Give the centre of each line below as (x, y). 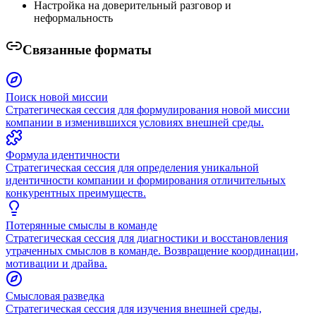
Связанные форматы (87, 50)
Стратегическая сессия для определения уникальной (132, 168)
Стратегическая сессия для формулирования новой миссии (148, 110)
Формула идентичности (63, 155)
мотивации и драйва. (56, 264)
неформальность (73, 18)
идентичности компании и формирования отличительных (146, 181)
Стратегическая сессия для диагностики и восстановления (147, 238)
